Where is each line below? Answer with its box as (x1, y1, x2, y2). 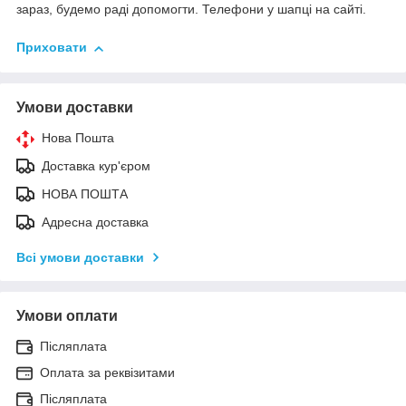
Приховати (16, 40, 87, 55)
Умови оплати (16, 307, 118, 324)
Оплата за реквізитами (40, 364, 175, 380)
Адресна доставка (42, 214, 149, 229)
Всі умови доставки (16, 249, 144, 265)
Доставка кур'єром (42, 158, 150, 173)
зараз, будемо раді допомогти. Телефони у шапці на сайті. (16, 2, 366, 17)
